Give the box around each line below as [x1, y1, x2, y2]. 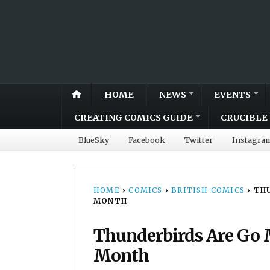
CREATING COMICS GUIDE [74, 111, 193, 123]
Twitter [184, 134, 213, 145]
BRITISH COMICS [171, 185, 245, 195]
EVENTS [214, 89, 251, 100]
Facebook [128, 134, 165, 145]
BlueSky [78, 134, 109, 145]
